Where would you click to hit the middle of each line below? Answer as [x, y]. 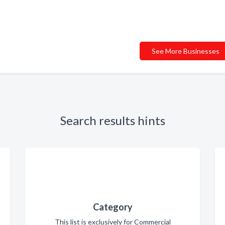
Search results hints [113, 120]
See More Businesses [186, 51]
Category [113, 207]
